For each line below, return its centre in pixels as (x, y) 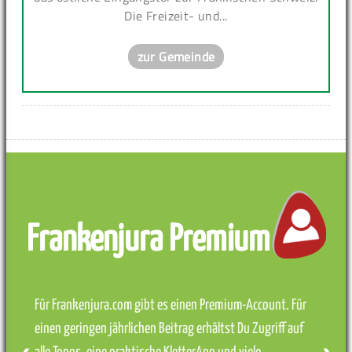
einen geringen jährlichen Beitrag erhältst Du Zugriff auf (169, 328)
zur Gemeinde (176, 56)
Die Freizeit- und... (176, 15)
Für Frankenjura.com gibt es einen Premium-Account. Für (170, 305)
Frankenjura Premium (148, 240)
